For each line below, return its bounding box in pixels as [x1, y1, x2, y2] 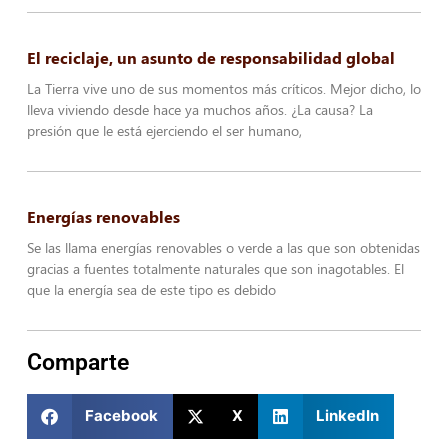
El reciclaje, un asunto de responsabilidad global [26, 47, 395, 69]
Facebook [85, 406, 159, 426]
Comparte [26, 348, 129, 376]
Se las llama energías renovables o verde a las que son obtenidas [26, 237, 420, 257]
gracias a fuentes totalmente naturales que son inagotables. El [26, 258, 404, 278]
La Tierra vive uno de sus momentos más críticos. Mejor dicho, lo [26, 79, 421, 99]
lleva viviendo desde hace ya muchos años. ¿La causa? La [26, 100, 373, 120]
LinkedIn [316, 406, 380, 426]
